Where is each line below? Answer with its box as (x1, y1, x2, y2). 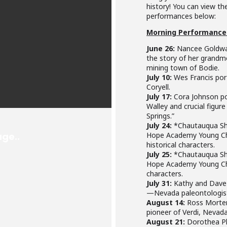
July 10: (146, 72, 172, 82)
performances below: (146, 11, 216, 21)
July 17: (146, 92, 172, 101)
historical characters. (146, 140, 215, 149)
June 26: (146, 44, 175, 53)
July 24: (146, 121, 172, 130)
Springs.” (146, 111, 174, 121)
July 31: (146, 178, 172, 188)
